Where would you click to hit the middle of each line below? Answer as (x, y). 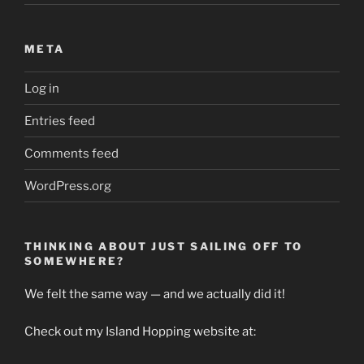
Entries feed (60, 121)
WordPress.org (68, 186)
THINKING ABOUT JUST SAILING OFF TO (164, 247)
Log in (42, 88)
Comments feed (71, 153)
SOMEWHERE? (75, 261)
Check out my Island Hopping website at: (140, 332)
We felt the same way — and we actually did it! (155, 294)
